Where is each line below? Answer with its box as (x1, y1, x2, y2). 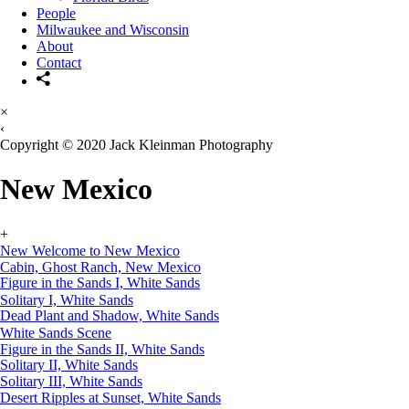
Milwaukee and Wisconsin (37, 21, 189, 37)
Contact (37, 54, 81, 70)
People (37, 5, 76, 21)
